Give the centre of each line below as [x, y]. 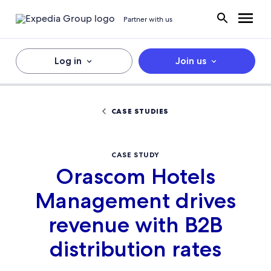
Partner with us [148, 19]
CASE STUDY [135, 155]
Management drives [135, 201]
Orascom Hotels [135, 176]
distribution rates [135, 249]
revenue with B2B [135, 225]
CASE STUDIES [140, 111]
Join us [191, 61]
